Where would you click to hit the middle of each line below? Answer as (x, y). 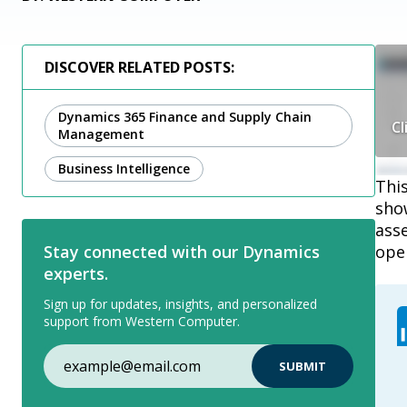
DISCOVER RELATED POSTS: (139, 67)
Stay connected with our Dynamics (182, 252)
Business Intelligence (124, 169)
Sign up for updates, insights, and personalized (180, 304)
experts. (76, 273)
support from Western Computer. (142, 321)
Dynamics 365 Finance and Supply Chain (185, 117)
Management (101, 134)
